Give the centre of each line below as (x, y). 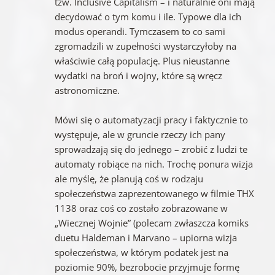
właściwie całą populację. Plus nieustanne (142, 60)
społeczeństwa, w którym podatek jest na (141, 252)
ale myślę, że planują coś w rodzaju (129, 178)
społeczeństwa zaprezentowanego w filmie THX (154, 193)
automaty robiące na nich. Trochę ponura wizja (153, 164)
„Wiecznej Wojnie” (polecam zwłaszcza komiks (151, 223)
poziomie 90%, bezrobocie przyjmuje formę (147, 267)
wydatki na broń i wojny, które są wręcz (138, 75)
